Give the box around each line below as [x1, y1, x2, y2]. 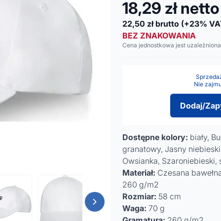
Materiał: [122, 168, 155, 178]
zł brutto [147, 19, 179, 29]
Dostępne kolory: [122, 132, 188, 142]
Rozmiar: [122, 191, 156, 201]
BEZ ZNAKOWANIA [122, 31, 196, 40]
